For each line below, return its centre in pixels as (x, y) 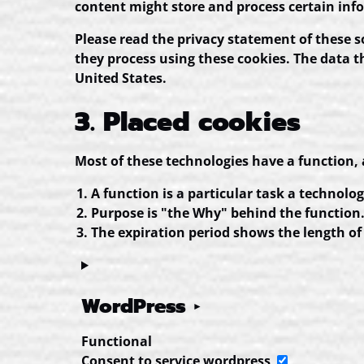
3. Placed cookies (188, 122)
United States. (121, 78)
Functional (117, 341)
